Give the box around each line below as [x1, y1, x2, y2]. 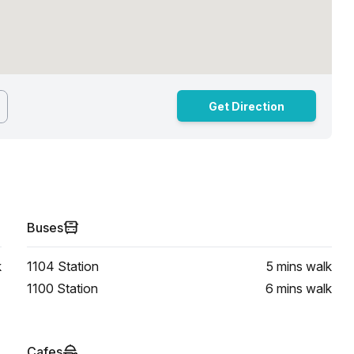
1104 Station [27, 258, 99, 274]
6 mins [265, 281, 303, 296]
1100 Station [27, 281, 98, 296]
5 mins [266, 258, 303, 274]
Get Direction [209, 99, 284, 113]
